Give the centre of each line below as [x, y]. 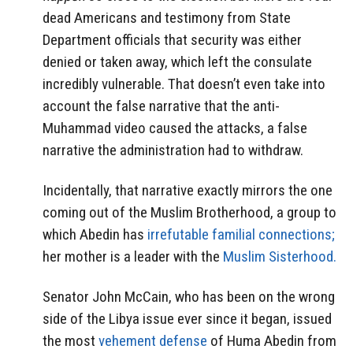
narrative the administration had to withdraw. [173, 150]
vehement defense [153, 340]
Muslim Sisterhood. [280, 256]
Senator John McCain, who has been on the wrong [189, 296]
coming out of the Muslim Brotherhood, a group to [190, 212]
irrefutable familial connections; [241, 234]
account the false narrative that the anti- [161, 106]
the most [71, 340]
